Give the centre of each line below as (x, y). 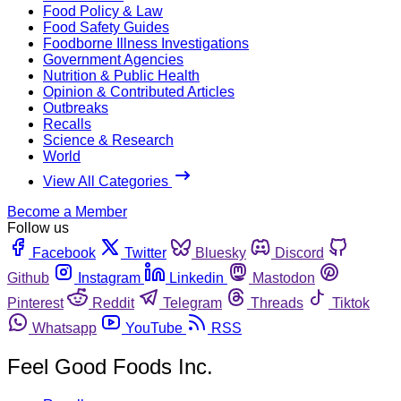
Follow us (38, 227)
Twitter (145, 252)
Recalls (67, 124)
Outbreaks (76, 107)
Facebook (64, 252)
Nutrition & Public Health (121, 75)
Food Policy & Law (103, 11)
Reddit (113, 303)
